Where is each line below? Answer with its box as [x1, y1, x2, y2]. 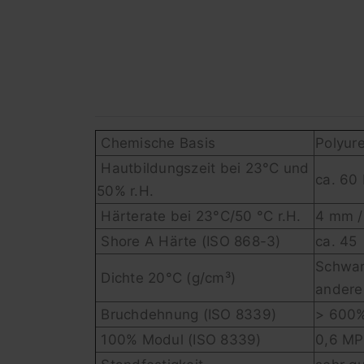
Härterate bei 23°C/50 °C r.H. [97, 208, 301, 225]
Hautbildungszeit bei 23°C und [97, 160, 310, 177]
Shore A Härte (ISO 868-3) [97, 233, 281, 250]
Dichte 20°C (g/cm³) [97, 270, 236, 287]
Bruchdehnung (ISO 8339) [97, 306, 276, 323]
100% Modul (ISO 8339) [97, 331, 262, 349]
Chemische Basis [97, 135, 215, 152]
